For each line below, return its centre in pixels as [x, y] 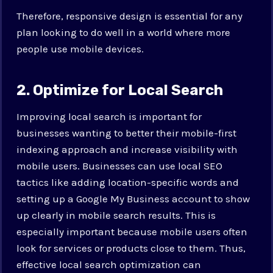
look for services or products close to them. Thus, [131, 248]
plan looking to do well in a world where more [124, 32]
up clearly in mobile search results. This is [116, 215]
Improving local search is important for [109, 116]
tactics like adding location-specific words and [128, 182]
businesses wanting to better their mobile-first [127, 133]
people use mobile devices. [80, 48]
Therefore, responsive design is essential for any [130, 16]
